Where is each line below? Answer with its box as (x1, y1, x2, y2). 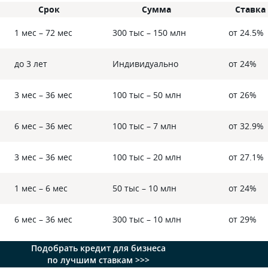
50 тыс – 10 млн (112, 182, 176, 194)
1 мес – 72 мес (14, 27, 72, 38)
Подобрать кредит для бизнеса (31, 242, 166, 254)
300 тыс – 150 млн (112, 27, 186, 38)
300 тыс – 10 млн (112, 214, 181, 225)
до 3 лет (14, 58, 47, 69)
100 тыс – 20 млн (112, 151, 181, 163)
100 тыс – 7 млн (112, 120, 176, 132)
